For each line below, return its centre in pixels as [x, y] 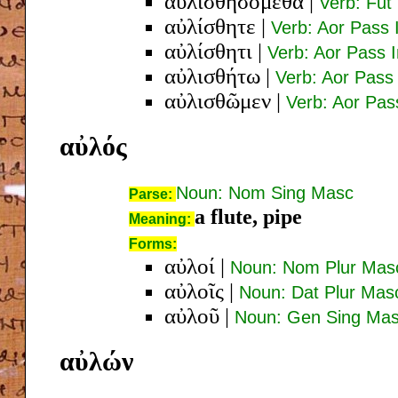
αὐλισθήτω [212, 76]
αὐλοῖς [194, 291]
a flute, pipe [248, 216]
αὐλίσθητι [208, 51]
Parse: [152, 194]
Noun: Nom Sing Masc [265, 192]
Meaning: [162, 219]
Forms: [153, 243]
